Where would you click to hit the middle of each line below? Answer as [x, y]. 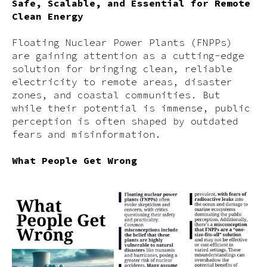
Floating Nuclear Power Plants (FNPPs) [122, 42]
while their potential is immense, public [131, 108]
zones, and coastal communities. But [116, 95]
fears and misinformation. [86, 134]
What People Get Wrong [74, 160]
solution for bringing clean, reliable [122, 69]
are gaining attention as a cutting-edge [128, 55]
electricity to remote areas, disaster [122, 82]
